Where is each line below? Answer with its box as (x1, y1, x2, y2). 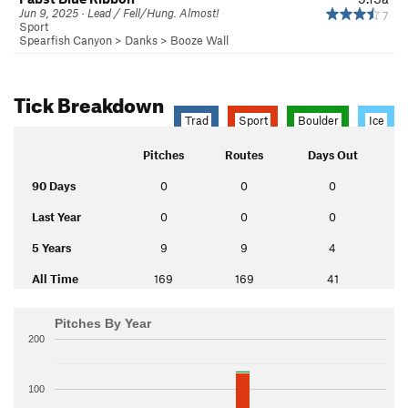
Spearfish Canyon (19, 32, 112, 47)
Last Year (32, 209, 81, 224)
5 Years (32, 240, 71, 255)
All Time (32, 270, 78, 286)
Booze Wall (170, 32, 229, 47)
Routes (225, 147, 263, 162)
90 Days (32, 178, 76, 193)
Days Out (307, 147, 358, 162)
